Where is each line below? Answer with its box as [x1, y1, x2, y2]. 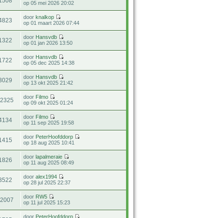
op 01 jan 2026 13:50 [23, 39, 73, 46]
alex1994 [36, 173, 57, 180]
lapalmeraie [36, 153, 63, 160]
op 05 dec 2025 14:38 [23, 59, 75, 66]
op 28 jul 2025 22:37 [23, 179, 71, 185]
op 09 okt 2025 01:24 [23, 99, 73, 106]
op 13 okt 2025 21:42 [23, 79, 73, 86]
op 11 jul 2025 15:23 [23, 199, 71, 205]
